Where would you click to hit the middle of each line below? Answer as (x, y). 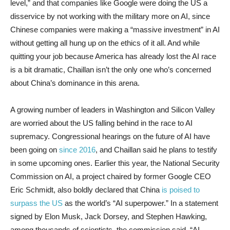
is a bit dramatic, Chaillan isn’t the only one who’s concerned (111, 70)
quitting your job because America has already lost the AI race (113, 56)
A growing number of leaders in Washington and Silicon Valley (113, 110)
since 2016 (77, 150)
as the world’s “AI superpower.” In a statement (140, 203)
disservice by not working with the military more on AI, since (110, 16)
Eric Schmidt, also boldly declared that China (86, 190)
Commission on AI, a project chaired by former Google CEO (111, 176)
